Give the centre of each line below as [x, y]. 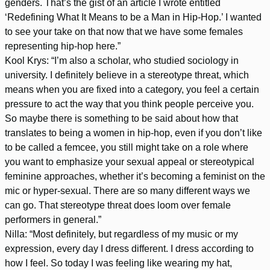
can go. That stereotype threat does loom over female [118, 205]
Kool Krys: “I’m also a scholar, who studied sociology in [122, 60]
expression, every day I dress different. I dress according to [129, 248]
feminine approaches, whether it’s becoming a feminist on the [135, 176]
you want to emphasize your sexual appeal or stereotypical [130, 162]
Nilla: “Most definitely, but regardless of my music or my [121, 234]
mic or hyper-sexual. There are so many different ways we [127, 190]
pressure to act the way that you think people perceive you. [129, 104]
